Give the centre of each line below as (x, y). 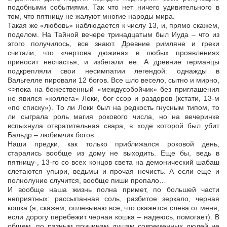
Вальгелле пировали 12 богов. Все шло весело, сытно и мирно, (113, 80)
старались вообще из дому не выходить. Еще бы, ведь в (113, 153)
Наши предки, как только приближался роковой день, (113, 144)
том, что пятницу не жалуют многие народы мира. (91, 16)
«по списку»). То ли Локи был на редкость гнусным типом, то (113, 108)
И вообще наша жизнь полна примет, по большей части (113, 190)
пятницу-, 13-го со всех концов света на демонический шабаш (113, 162)
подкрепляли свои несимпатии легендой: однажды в (113, 71)
